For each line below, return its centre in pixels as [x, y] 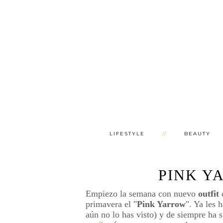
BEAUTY [197, 133]
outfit [210, 193]
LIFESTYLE [127, 133]
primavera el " [111, 204]
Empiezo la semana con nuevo [142, 193]
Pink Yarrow [161, 204]
